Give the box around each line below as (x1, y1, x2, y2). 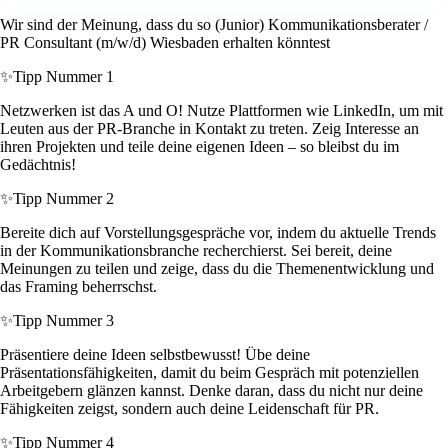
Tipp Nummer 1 (13, 68, 114, 86)
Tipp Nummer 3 (13, 312, 114, 330)
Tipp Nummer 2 (13, 190, 114, 208)
